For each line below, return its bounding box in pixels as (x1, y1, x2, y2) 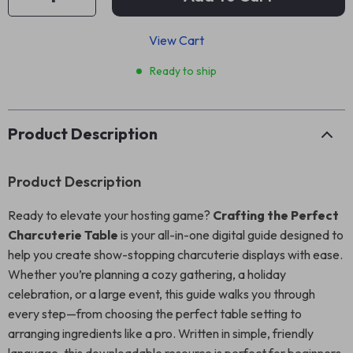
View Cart (149, 32, 204, 48)
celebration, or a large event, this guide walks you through (8, 286, 315, 302)
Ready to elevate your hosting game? (8, 207, 213, 223)
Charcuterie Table (8, 227, 118, 243)
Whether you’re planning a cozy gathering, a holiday (8, 266, 286, 282)
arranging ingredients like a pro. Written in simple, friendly (8, 325, 314, 341)
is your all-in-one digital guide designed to (118, 227, 344, 243)
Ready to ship (150, 64, 217, 78)
